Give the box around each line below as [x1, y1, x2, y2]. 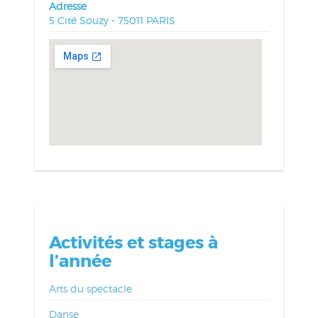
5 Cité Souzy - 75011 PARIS [48, 14, 175, 27]
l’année [48, 251, 111, 273]
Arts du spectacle [48, 283, 132, 295]
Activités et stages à [48, 232, 218, 255]
